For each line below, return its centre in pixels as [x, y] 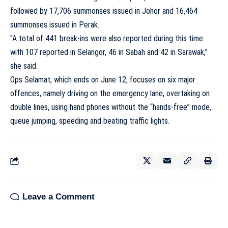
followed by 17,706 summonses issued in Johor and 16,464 [104, 11]
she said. [24, 66]
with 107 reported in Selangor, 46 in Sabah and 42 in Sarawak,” [109, 52]
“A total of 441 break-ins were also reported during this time [107, 38]
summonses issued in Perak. [55, 25]
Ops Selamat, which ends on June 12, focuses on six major [103, 80]
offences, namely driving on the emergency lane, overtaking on [110, 93]
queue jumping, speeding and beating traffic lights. [90, 121]
